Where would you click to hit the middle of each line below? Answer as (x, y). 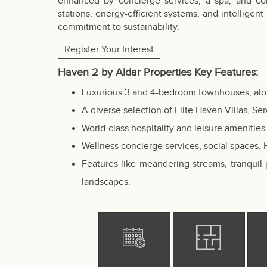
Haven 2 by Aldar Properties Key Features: (158, 72)
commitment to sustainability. (119, 27)
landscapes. (106, 182)
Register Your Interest (109, 49)
